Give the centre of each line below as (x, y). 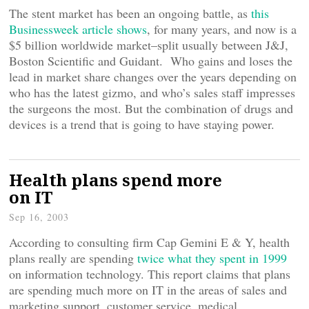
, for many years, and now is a (222, 29)
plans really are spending (73, 258)
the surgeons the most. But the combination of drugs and (151, 108)
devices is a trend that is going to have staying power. (142, 124)
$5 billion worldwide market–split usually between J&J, (149, 45)
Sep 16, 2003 (39, 217)
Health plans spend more (116, 180)
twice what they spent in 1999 (212, 258)
